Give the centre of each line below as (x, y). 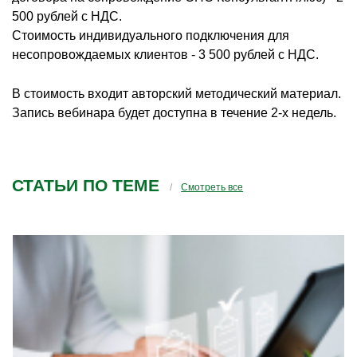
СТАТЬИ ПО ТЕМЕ (86, 185)
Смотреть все (212, 187)
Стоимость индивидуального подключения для (151, 35)
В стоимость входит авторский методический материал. (177, 93)
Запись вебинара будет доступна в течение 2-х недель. (174, 112)
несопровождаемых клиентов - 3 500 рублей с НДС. (165, 54)
